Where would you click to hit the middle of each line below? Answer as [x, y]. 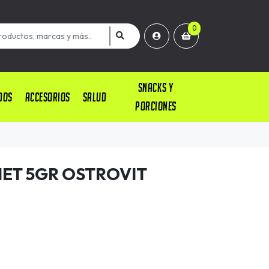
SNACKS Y [156, 88]
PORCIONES [156, 106]
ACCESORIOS [47, 97]
